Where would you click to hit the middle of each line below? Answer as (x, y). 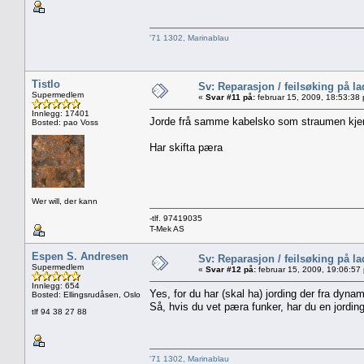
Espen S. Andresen (80, 256)
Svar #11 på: (230, 97)
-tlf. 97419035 (176, 218)
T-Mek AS (167, 228)
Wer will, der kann (65, 201)
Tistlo (46, 84)
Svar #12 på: (231, 269)
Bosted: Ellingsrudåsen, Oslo (86, 294)
